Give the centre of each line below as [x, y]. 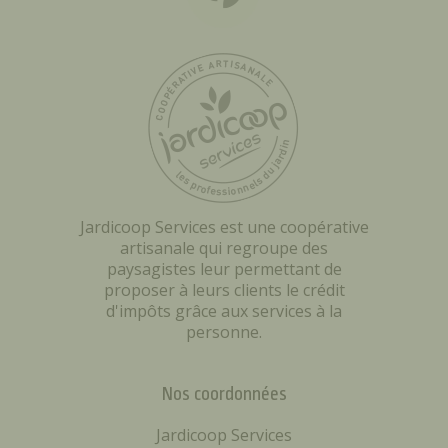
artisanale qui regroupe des [224, 248]
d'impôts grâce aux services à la [224, 311]
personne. [224, 332]
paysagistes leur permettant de [224, 269]
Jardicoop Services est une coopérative [224, 227]
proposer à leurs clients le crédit [224, 290]
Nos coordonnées [224, 394]
